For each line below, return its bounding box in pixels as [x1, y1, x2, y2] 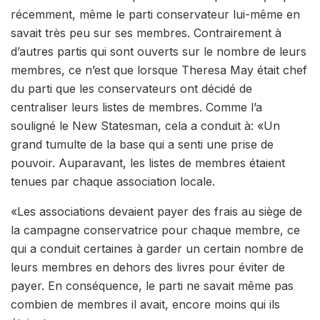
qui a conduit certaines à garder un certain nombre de [11, 241, 304, 256]
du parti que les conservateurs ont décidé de [11, 81, 252, 96]
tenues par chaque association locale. [11, 174, 215, 189]
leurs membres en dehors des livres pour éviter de [11, 259, 285, 274]
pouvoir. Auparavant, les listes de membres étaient [11, 155, 285, 170]
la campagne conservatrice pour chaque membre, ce [11, 222, 300, 237]
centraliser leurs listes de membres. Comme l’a [11, 99, 262, 114]
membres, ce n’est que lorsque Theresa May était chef [11, 62, 307, 77]
